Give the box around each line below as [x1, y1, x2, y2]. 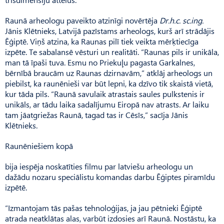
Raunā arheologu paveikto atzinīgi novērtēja [5, 14, 159, 25]
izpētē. [5, 181, 27, 192]
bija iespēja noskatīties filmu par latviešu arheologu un [5, 160, 193, 171]
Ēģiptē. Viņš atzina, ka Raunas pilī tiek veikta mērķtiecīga [5, 35, 198, 46]
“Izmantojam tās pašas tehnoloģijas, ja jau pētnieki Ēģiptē [5, 202, 202, 213]
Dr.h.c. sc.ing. [159, 14, 203, 25]
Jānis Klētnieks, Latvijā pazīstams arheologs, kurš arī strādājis [5, 25, 214, 36]
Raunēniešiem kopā [5, 140, 73, 151]
